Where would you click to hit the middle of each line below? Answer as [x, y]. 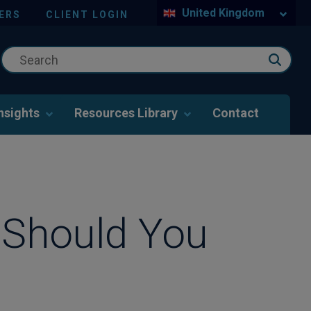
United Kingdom [223, 13]
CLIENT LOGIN [87, 14]
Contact [236, 113]
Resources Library [126, 113]
